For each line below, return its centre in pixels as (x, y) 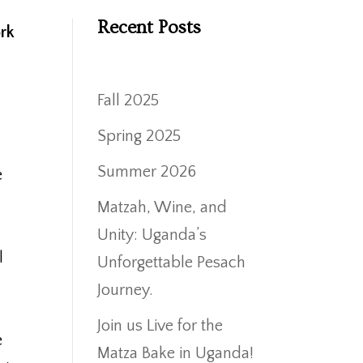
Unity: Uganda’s (152, 235)
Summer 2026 (147, 171)
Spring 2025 (139, 136)
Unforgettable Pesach (172, 262)
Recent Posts (149, 27)
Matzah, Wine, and (162, 207)
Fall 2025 (128, 100)
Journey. (126, 290)
